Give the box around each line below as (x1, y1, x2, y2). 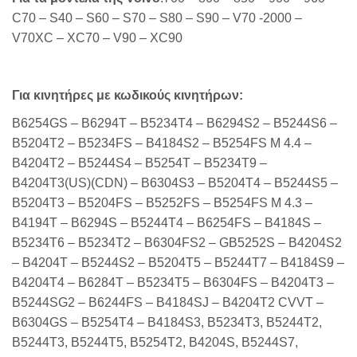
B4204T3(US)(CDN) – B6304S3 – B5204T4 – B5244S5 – (12, 176, 338, 190)
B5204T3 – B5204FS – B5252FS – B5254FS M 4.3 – (12, 196, 312, 210)
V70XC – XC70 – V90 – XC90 (12, 31, 182, 45)
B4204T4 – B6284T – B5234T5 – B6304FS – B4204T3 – (12, 276, 334, 290)
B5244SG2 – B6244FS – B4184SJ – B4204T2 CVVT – (12, 296, 324, 310)
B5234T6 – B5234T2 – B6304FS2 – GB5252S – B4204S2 (12, 236, 342, 250)
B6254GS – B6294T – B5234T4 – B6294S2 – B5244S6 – (12, 116, 337, 131)
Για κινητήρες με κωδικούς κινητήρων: (12, 88, 243, 102)
